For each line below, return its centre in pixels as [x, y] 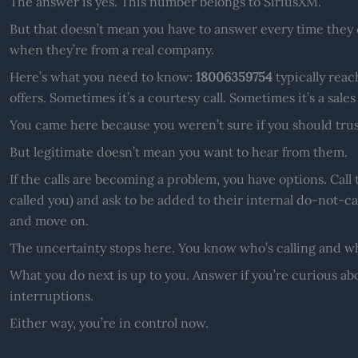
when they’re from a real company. [111, 49]
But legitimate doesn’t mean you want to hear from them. [178, 151]
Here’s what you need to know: [102, 76]
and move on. [49, 220]
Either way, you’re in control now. [109, 322]
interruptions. [51, 295]
